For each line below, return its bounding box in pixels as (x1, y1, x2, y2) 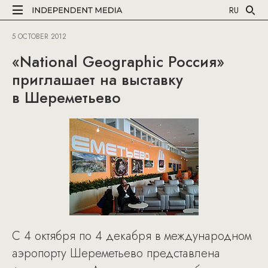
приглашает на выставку (12, 69, 183, 90)
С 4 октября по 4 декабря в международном (12, 227, 251, 245)
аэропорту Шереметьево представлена (12, 245, 220, 262)
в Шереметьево (12, 87, 121, 108)
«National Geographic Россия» (12, 51, 224, 72)
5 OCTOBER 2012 (12, 31, 66, 42)
